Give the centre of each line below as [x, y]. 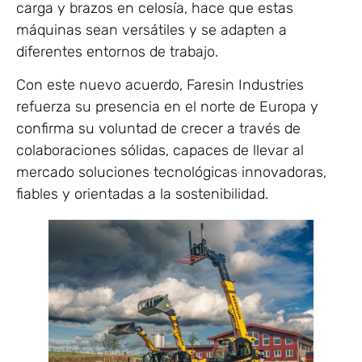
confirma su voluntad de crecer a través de [158, 129]
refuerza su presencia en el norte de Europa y [167, 107]
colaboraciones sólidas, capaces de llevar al [160, 151]
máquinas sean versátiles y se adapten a [152, 29]
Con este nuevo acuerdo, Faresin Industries [160, 85]
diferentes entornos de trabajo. [117, 51]
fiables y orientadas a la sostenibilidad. [142, 194]
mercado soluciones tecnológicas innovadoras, [171, 173]
